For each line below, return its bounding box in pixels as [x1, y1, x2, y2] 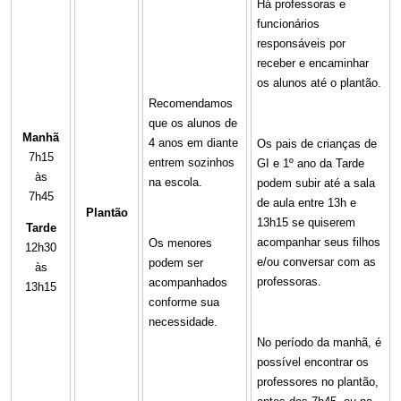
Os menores [149, 235, 212, 250]
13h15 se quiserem [257, 215, 355, 229]
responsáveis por [257, 36, 346, 50]
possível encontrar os [257, 354, 369, 369]
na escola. [149, 175, 202, 189]
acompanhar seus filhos [257, 235, 380, 249]
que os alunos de [149, 115, 237, 130]
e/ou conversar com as [257, 254, 376, 269]
